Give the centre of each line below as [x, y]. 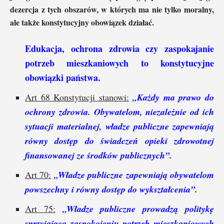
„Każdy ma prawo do [173, 97]
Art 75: [40, 208]
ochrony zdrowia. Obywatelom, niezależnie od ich [119, 111]
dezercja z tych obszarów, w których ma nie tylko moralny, [112, 9]
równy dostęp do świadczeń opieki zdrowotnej [119, 140]
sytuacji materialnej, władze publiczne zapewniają [119, 126]
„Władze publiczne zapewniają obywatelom [134, 174]
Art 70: [38, 174]
